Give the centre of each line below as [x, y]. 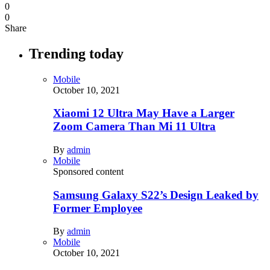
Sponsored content [88, 171]
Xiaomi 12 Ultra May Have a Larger [144, 113]
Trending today [76, 53]
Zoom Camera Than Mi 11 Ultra [134, 127]
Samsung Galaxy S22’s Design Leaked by [156, 195]
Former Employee [98, 208]
